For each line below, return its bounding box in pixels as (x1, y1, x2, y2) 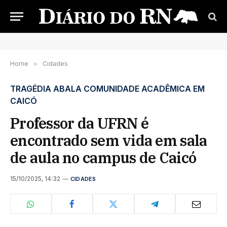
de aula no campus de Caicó (10, 148, 197, 167)
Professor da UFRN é (10, 113, 149, 133)
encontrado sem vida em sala (10, 131, 207, 150)
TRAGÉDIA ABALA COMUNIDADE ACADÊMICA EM (10, 84, 205, 94)
